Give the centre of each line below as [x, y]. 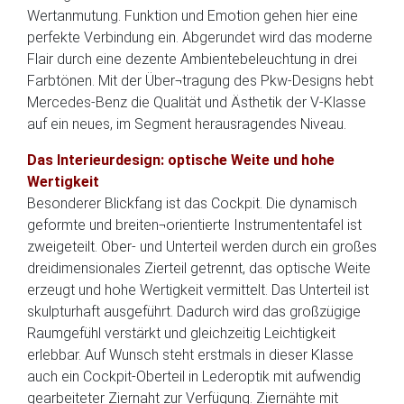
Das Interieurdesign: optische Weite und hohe [181, 160]
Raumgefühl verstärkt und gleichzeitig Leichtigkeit [181, 333]
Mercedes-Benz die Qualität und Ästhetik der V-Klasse [197, 102]
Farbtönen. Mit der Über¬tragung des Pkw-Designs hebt [200, 81]
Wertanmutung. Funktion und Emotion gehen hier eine [193, 16]
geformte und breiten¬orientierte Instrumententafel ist [194, 225]
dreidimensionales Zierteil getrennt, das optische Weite [199, 268]
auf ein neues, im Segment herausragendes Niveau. [187, 124]
